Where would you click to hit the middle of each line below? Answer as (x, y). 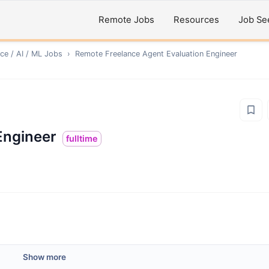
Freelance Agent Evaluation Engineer (171, 54)
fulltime (82, 138)
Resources (196, 20)
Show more (44, 257)
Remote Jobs (126, 20)
